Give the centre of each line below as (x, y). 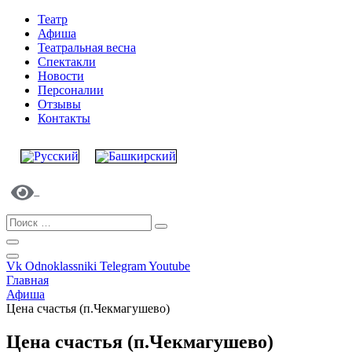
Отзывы (59, 104)
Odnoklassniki (61, 266)
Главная (27, 280)
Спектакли (67, 62)
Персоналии (71, 90)
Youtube (169, 266)
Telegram (123, 266)
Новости (61, 76)
